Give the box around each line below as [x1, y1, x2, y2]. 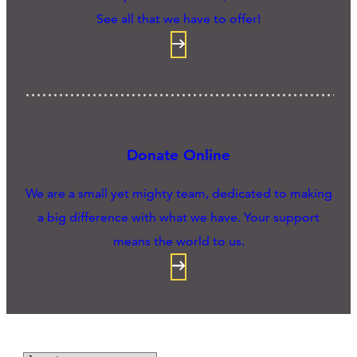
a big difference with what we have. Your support [37, 209, 320, 225]
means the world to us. [112, 233, 245, 249]
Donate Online [127, 145, 230, 164]
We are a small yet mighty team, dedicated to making [25, 185, 332, 201]
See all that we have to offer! [96, 11, 261, 27]
